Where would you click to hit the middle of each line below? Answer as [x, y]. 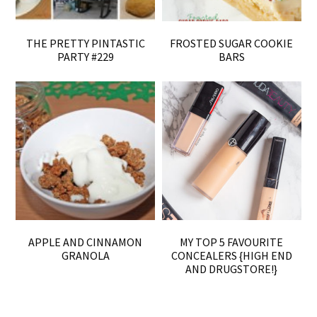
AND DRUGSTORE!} [232, 269]
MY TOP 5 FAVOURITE [232, 242]
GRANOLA [85, 256]
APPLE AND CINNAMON [86, 242]
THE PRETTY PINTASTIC [85, 43]
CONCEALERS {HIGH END [231, 256]
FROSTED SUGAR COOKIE [232, 43]
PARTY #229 [85, 56]
